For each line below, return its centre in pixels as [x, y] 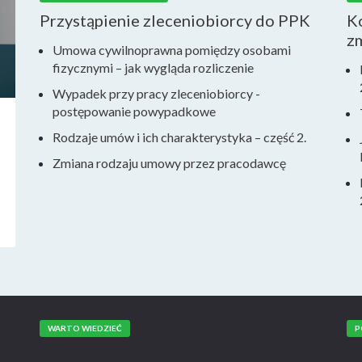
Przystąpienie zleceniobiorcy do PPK [175, 20]
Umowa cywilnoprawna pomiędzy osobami [172, 50]
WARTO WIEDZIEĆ [84, 328]
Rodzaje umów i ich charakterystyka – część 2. [179, 137]
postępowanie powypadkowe [134, 111]
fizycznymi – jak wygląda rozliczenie [153, 67]
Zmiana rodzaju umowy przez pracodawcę [169, 163]
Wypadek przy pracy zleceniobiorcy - [156, 93]
